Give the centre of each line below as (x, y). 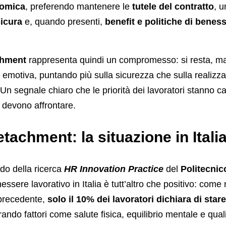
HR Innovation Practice (114, 169)
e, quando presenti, (63, 22)
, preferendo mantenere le (78, 7)
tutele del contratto (173, 7)
